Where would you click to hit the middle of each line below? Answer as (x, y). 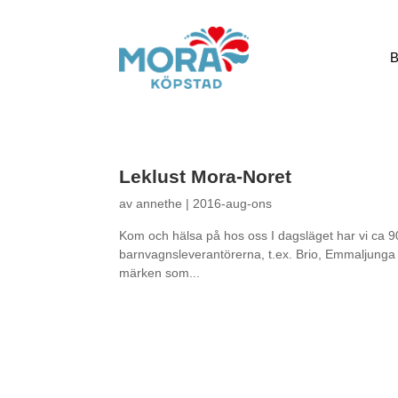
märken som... (160, 272)
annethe (159, 203)
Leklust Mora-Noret (206, 176)
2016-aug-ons (233, 203)
